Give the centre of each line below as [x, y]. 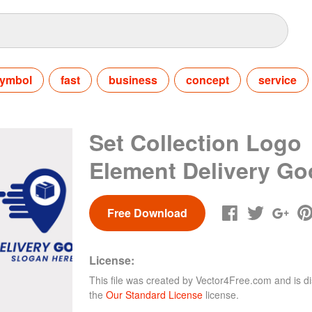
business [133, 79]
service [277, 79]
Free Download [147, 212]
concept [208, 79]
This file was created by [142, 280]
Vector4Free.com [234, 280]
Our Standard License [154, 294]
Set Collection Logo [195, 142]
